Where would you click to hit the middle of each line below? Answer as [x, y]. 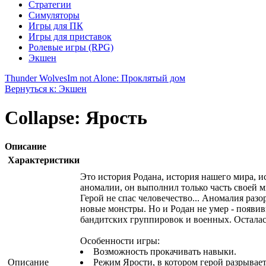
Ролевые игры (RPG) [71, 47]
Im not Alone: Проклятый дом [126, 78]
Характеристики [44, 160]
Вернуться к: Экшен [46, 88]
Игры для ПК [56, 26]
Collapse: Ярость [76, 118]
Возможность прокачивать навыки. [165, 252]
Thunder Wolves [36, 78]
